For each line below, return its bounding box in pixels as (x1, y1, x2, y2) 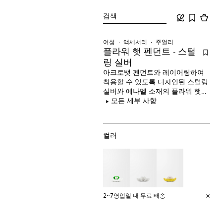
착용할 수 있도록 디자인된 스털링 (103, 79, 209, 86)
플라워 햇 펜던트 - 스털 (103, 48, 196, 56)
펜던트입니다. (103, 98, 147, 105)
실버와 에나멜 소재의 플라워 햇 (103, 88, 202, 95)
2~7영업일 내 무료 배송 (103, 193, 166, 199)
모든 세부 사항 (111, 98, 157, 105)
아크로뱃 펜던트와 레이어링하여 (103, 69, 205, 76)
